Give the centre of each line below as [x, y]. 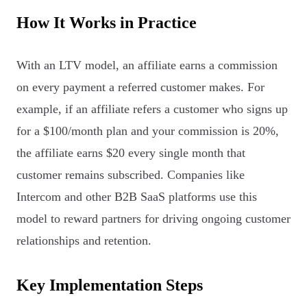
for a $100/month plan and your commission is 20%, [148, 131]
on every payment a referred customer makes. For [140, 87]
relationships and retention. [84, 241]
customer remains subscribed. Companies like [131, 175]
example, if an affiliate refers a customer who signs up [152, 109]
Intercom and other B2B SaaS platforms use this [137, 197]
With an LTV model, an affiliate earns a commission [147, 65]
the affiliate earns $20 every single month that [131, 153]
